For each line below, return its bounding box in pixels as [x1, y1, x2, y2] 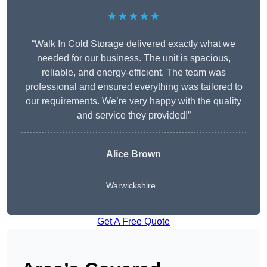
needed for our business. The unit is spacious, [36, 53, 231, 64]
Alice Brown [106, 149, 161, 160]
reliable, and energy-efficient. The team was [41, 67, 226, 78]
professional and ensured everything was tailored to [24, 82, 243, 92]
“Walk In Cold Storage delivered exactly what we [32, 39, 235, 49]
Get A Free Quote [97, 216, 170, 227]
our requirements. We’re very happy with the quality [26, 96, 241, 107]
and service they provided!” [76, 110, 191, 121]
